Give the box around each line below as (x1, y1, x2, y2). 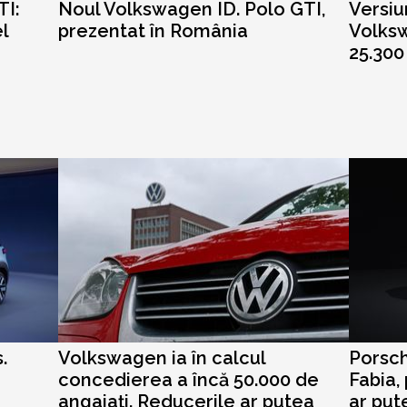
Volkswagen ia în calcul (58, 347, 265, 369)
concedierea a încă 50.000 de (58, 369, 319, 391)
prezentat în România (58, 20, 248, 42)
